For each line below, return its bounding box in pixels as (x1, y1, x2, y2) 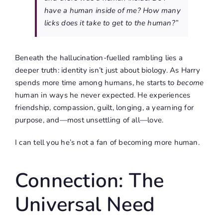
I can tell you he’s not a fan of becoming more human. (14, 137, 200, 148)
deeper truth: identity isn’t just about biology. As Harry (14, 65, 200, 76)
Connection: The (14, 167, 164, 195)
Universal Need (14, 191, 155, 219)
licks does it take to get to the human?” (44, 18, 178, 28)
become (176, 78, 204, 88)
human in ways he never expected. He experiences (14, 90, 191, 101)
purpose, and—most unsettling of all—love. (14, 115, 164, 125)
